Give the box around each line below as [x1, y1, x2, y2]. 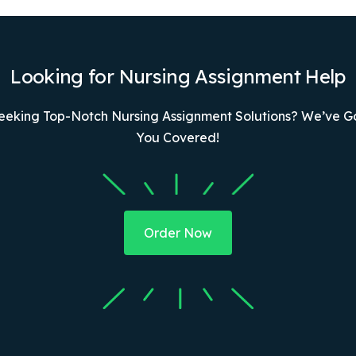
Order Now [143, 224, 212, 241]
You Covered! [136, 129, 220, 145]
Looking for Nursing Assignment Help [10, 64, 346, 88]
